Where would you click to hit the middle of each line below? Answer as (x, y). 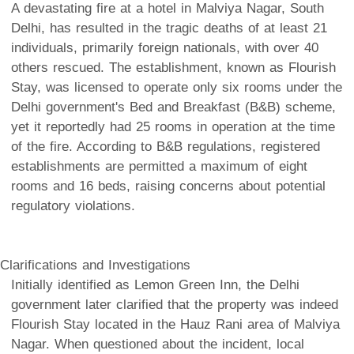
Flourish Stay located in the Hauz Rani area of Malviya (175, 324)
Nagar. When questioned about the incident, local (158, 344)
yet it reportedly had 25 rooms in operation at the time (173, 126)
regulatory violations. (73, 205)
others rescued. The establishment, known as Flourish (173, 67)
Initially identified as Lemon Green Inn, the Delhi (155, 284)
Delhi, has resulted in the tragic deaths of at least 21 (169, 28)
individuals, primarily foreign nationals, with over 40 (165, 47)
